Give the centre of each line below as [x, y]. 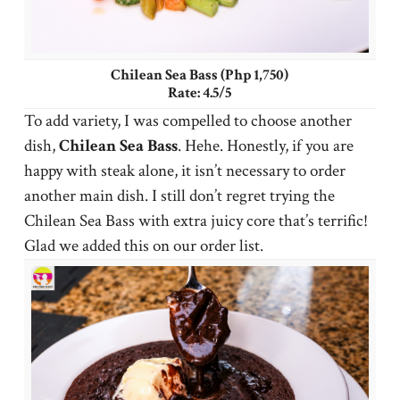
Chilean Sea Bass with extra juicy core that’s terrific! [196, 221]
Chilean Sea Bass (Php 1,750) [200, 75]
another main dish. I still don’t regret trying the [179, 196]
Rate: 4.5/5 [200, 92]
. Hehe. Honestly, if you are [265, 146]
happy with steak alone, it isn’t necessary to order [184, 171]
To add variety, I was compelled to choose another [187, 121]
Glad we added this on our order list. [143, 246]
